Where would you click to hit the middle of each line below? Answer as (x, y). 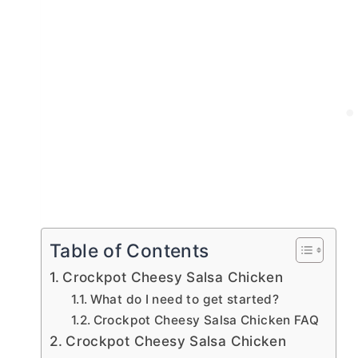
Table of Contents (129, 251)
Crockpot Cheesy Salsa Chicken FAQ (206, 320)
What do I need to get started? (185, 300)
